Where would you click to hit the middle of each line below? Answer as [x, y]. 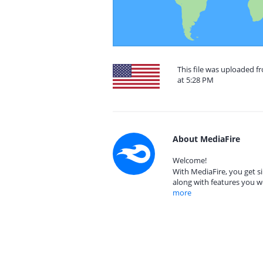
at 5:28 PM [195, 80]
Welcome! [190, 160]
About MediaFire [206, 139]
